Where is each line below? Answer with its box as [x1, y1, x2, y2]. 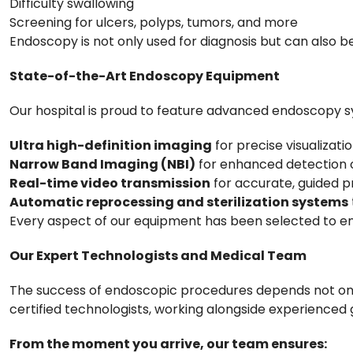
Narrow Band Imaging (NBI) [9, 154, 195, 173]
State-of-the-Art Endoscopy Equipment [9, 66, 280, 85]
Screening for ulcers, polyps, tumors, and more [9, 13, 298, 32]
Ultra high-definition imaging [9, 136, 212, 154]
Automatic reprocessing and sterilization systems [9, 192, 348, 211]
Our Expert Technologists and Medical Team [9, 246, 307, 265]
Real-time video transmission [9, 173, 210, 192]
